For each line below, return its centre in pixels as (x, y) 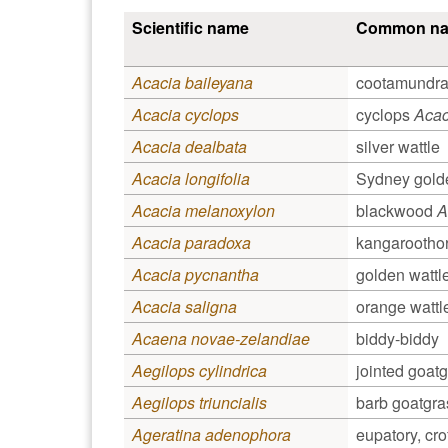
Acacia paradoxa (191, 242)
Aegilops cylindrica (199, 370)
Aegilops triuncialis (199, 402)
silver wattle (398, 146)
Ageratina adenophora (211, 434)
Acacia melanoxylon (203, 210)
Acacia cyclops (185, 114)
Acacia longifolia (191, 178)
